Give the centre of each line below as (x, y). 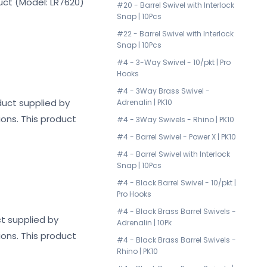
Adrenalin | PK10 (145, 102)
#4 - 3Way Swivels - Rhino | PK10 (176, 119)
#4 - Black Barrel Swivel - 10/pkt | (176, 183)
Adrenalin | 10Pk (144, 223)
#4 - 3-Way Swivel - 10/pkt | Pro (174, 62)
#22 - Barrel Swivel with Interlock (175, 34)
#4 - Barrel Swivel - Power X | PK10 (176, 137)
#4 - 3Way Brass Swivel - (163, 91)
